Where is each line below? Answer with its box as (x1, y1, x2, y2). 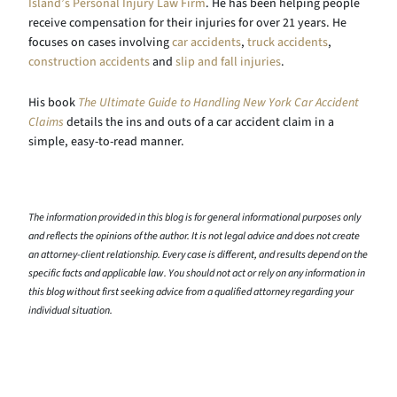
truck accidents (247, 34, 328, 51)
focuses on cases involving (28, 34, 172, 51)
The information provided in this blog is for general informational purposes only (28, 210, 361, 225)
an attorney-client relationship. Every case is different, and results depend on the (28, 247, 368, 262)
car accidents (172, 34, 241, 51)
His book (28, 94, 78, 112)
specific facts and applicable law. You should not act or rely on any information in (28, 266, 365, 281)
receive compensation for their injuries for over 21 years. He (28, 14, 346, 32)
